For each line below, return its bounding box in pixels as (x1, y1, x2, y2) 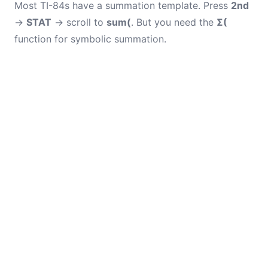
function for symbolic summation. (14, 33, 166, 45)
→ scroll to (51, 16, 106, 28)
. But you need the (131, 16, 217, 28)
